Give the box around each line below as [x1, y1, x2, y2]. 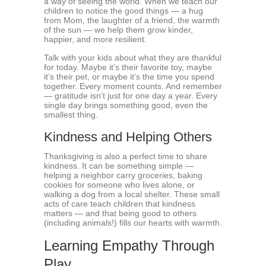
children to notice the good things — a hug [44, 5, 203, 15]
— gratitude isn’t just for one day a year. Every [44, 90, 217, 100]
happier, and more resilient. [44, 34, 147, 44]
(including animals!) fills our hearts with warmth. [44, 217, 222, 227]
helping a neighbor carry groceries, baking [44, 170, 202, 180]
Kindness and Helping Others [44, 129, 212, 144]
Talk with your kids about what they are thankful [44, 52, 221, 62]
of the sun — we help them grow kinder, [44, 24, 193, 34]
